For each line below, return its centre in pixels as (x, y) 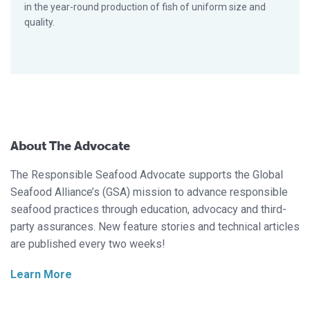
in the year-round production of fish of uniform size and (145, 7)
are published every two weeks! (88, 244)
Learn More (41, 275)
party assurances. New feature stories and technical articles (155, 227)
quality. (39, 22)
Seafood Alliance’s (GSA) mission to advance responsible (149, 192)
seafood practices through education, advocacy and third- (148, 210)
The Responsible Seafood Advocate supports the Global (147, 175)
